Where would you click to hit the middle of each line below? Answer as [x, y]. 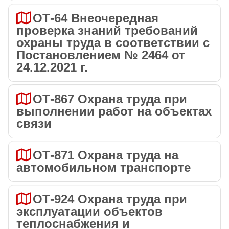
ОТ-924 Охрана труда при [55, 199]
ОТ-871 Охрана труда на [106, 155]
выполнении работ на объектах [114, 111]
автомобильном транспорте [104, 167]
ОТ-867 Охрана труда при [110, 99]
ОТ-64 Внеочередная [96, 18]
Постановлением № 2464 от [101, 55]
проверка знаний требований [107, 30]
